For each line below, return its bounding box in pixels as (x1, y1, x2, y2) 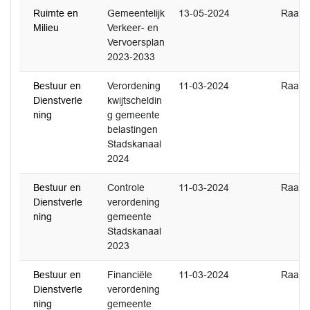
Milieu (33, 22, 59, 33)
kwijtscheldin (107, 95, 162, 106)
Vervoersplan (107, 37, 165, 48)
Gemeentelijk (107, 8, 165, 19)
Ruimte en (33, 8, 78, 19)
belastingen (107, 124, 158, 135)
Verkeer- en (107, 22, 158, 33)
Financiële (107, 269, 152, 280)
